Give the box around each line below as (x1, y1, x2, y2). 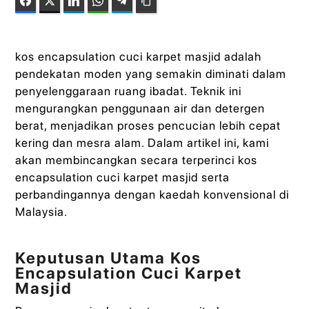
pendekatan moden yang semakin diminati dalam (15, 66, 287, 81)
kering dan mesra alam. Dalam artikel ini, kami (15, 135, 270, 150)
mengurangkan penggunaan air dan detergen (15, 101, 266, 115)
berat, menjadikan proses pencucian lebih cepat (15, 118, 281, 132)
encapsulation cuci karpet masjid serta (15, 170, 230, 184)
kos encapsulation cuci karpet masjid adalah (15, 49, 262, 63)
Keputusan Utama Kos (15, 248, 202, 268)
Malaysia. (15, 204, 68, 219)
